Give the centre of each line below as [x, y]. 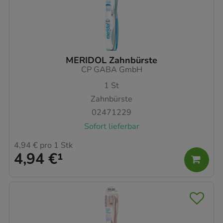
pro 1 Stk [55, 145]
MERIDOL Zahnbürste [111, 60]
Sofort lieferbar [111, 126]
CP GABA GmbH [111, 69]
